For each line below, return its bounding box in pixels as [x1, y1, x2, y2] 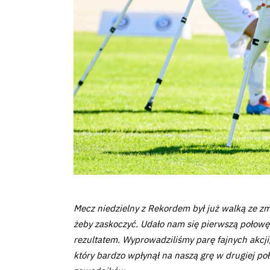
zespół [7, 17, 74, 46]
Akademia [7, 110, 109, 138]
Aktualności [7, 189, 123, 217]
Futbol [7, 78, 71, 106]
